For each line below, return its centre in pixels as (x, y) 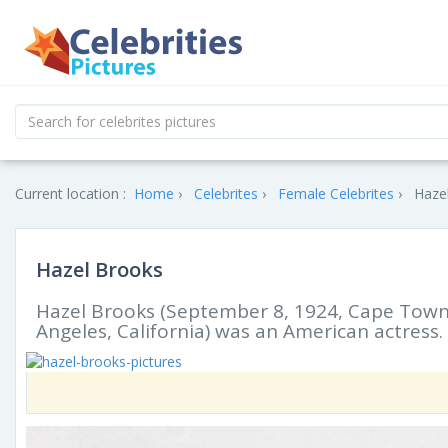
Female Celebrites (336, 193)
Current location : (70, 193)
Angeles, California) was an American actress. (239, 331)
